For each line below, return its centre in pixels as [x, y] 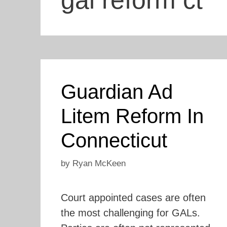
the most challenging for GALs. [130, 213]
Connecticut [114, 140]
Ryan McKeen [99, 163]
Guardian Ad [117, 92]
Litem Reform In [132, 116]
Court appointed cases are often [133, 197]
